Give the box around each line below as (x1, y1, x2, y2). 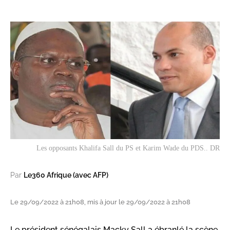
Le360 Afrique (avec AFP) (24, 171, 108, 180)
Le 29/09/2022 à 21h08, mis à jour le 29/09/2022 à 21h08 (10, 198, 190, 206)
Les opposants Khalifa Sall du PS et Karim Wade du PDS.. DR (36, 144, 220, 152)
